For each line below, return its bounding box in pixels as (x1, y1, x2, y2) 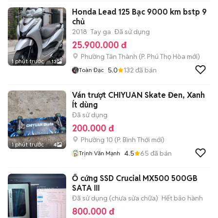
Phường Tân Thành (81, 52, 137, 61)
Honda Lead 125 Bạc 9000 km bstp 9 (72, 7, 207, 17)
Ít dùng (72, 100, 98, 110)
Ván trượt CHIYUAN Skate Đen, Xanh (72, 90, 205, 100)
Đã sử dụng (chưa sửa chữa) (72, 194, 158, 202)
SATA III (72, 183, 100, 193)
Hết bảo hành (162, 194, 203, 202)
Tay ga (91, 27, 111, 36)
